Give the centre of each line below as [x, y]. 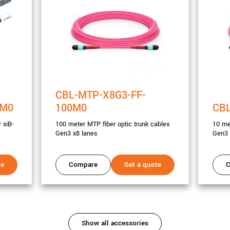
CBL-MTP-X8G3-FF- [101, 96]
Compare [83, 164]
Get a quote [143, 164]
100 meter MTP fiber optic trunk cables [113, 124]
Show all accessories [115, 223]
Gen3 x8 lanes [76, 133]
